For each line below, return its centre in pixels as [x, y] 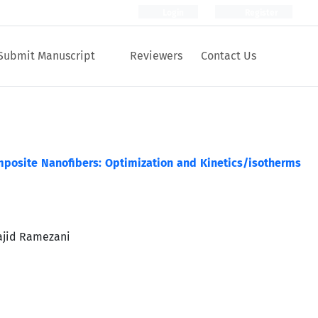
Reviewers [156, 56]
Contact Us [229, 56]
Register [261, 13]
